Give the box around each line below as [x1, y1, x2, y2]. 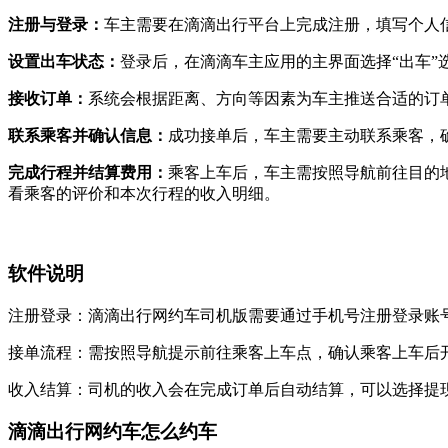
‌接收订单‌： [8, 90, 88, 108]
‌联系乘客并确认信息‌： [8, 127, 168, 145]
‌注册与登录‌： [8, 16, 104, 34]
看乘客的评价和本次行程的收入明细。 [8, 185, 280, 203]
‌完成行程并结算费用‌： [8, 164, 168, 182]
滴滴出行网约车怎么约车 [8, 421, 217, 443]
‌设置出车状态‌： [8, 53, 120, 71]
